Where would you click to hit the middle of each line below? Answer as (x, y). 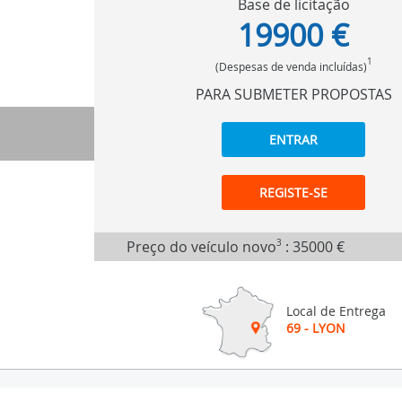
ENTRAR (294, 139)
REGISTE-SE (294, 192)
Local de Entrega (336, 310)
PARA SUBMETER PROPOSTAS (293, 94)
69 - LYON (315, 328)
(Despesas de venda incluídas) (291, 66)
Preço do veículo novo (201, 246)
